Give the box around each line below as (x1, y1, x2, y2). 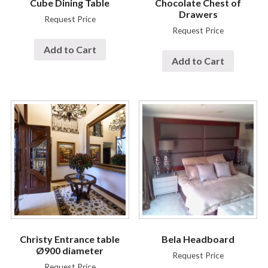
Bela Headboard (162, 233, 235, 245)
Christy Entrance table (20, 233, 120, 245)
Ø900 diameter (36, 244, 104, 256)
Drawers (178, 8, 218, 20)
